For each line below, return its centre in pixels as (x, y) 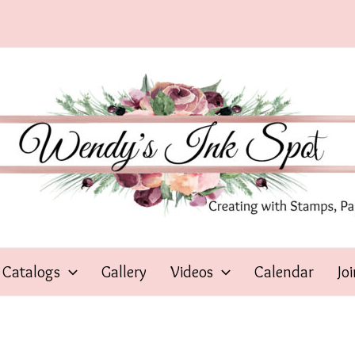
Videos (192, 272)
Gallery (124, 272)
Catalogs (31, 272)
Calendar (284, 272)
